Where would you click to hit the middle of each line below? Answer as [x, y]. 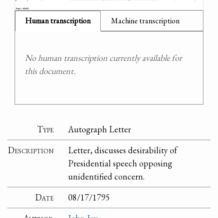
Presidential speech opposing [120, 163]
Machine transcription [145, 20]
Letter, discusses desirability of [123, 150]
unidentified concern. [107, 177]
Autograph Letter [100, 129]
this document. [50, 71]
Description [31, 150]
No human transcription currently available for [103, 57]
